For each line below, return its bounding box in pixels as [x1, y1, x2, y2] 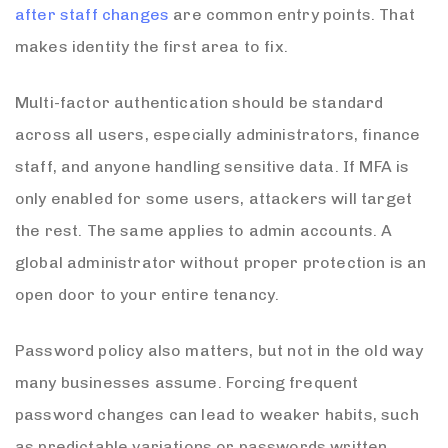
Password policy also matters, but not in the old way [15, 341, 424, 361]
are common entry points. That [169, 5, 415, 25]
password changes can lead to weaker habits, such [15, 405, 419, 425]
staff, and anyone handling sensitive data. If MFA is [15, 157, 410, 177]
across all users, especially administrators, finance [15, 125, 421, 145]
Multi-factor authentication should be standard [15, 93, 384, 113]
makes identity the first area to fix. [15, 37, 288, 57]
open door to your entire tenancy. [15, 285, 280, 305]
